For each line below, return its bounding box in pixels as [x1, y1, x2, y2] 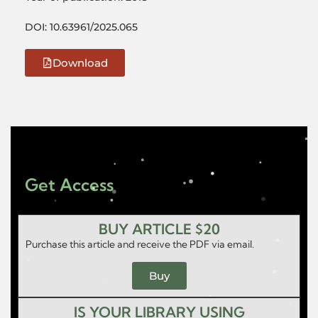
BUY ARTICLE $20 [98, 220, 220, 238]
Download [53, 56, 108, 70]
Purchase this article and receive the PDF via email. [26, 238, 256, 251]
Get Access [25, 174, 114, 195]
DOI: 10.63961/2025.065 [25, 21, 138, 33]
